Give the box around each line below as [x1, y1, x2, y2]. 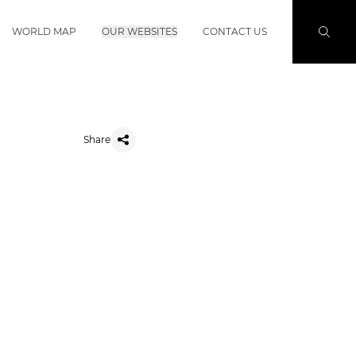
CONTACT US [203, 25, 267, 37]
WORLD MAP [12, 25, 76, 37]
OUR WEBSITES [102, 25, 177, 37]
